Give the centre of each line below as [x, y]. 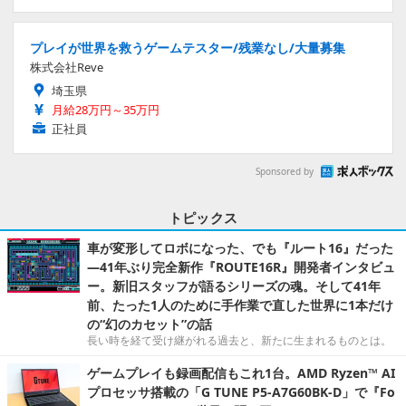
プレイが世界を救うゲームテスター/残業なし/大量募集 [188, 47]
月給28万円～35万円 [106, 109]
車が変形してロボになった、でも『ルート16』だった [240, 247]
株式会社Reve [67, 67]
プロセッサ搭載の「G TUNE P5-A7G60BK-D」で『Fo [241, 391]
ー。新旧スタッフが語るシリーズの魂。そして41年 [234, 285]
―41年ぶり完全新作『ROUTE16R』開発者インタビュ [241, 266]
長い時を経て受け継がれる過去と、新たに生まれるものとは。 [239, 340]
